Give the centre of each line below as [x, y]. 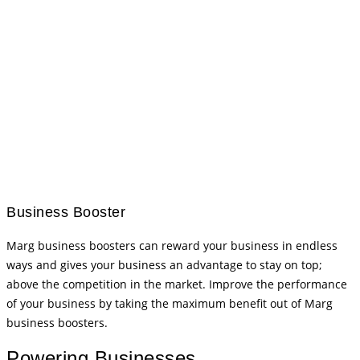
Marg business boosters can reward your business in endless [172, 246]
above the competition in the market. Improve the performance [177, 284]
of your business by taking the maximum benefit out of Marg [170, 304]
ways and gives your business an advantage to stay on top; [164, 265]
